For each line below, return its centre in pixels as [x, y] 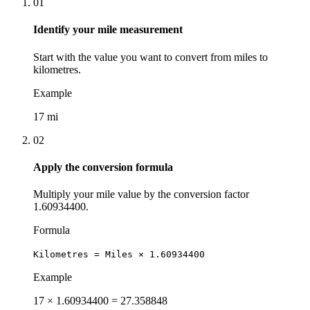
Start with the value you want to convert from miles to [151, 57]
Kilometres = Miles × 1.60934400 [119, 255]
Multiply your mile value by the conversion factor [141, 194]
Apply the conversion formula [103, 167]
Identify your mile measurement [108, 30]
